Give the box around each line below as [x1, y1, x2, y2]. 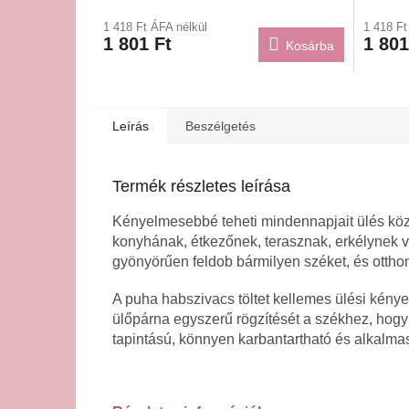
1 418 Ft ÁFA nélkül [103, 19, 207, 34]
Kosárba [285, 37, 334, 53]
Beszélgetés [185, 118, 256, 133]
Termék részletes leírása [112, 176, 290, 195]
